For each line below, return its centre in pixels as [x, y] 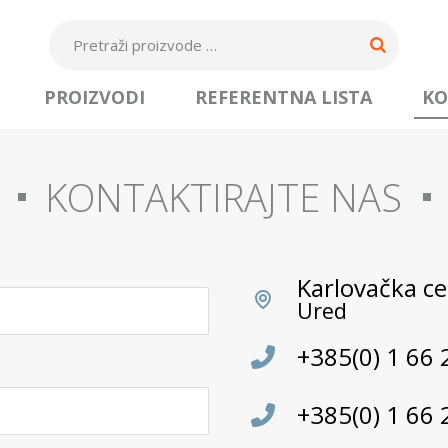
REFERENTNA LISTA [283, 97]
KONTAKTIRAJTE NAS [224, 197]
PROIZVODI [94, 97]
